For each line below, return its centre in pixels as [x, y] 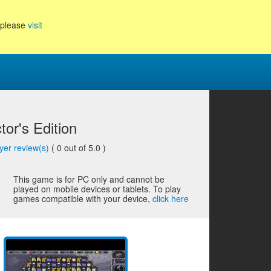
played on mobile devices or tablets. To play [97, 189]
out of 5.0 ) [85, 148]
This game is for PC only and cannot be [89, 179]
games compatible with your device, [83, 198]
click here [171, 198]
